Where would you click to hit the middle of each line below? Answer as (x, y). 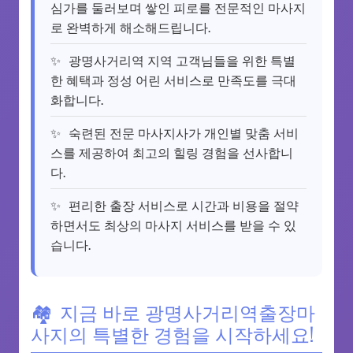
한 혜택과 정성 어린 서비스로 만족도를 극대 (173, 80)
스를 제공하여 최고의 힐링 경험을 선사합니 (172, 152)
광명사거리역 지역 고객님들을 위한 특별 (182, 60)
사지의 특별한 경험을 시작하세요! (172, 334)
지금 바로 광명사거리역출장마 (188, 312)
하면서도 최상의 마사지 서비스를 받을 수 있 (173, 225)
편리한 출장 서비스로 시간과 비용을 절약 (184, 205)
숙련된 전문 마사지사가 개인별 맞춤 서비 (184, 133)
